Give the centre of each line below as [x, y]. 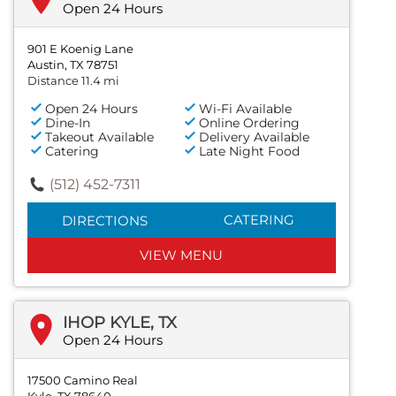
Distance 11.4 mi [73, 80]
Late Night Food [250, 151]
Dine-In [68, 122]
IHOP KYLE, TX [120, 322]
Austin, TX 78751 [73, 64]
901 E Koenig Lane [80, 48]
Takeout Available [99, 137]
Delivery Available [255, 137]
